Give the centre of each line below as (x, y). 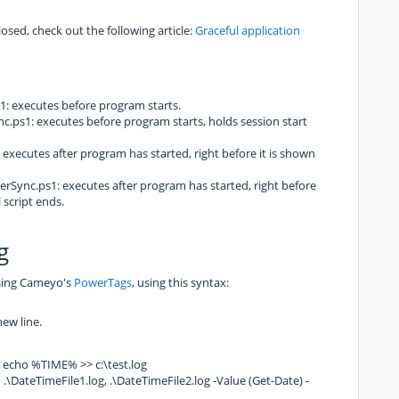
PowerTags (103, 282)
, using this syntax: (180, 282)
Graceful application (248, 30)
